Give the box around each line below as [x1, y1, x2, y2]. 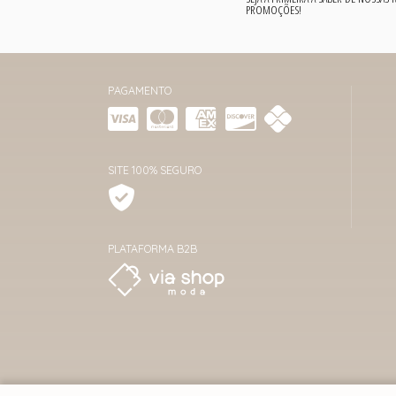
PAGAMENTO [108, 83, 171, 97]
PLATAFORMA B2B [108, 241, 197, 255]
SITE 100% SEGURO [108, 163, 202, 177]
